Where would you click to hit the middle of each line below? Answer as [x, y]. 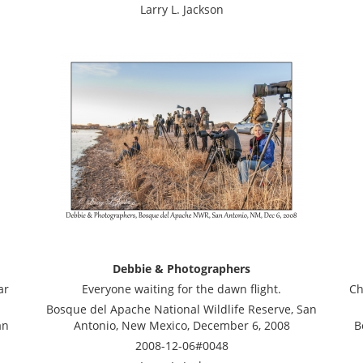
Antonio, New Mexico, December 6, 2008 [181, 325]
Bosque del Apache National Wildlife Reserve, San [181, 309]
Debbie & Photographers [181, 269]
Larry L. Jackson [181, 9]
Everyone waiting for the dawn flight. [181, 289]
